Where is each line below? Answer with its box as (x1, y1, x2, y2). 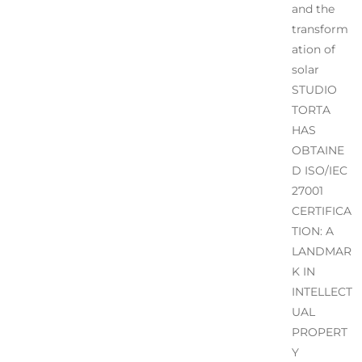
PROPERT (291, 324, 347, 339)
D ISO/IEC (291, 162, 347, 178)
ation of (291, 41, 335, 57)
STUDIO (291, 82, 337, 97)
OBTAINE (291, 142, 344, 158)
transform (291, 21, 348, 36)
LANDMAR (291, 243, 351, 259)
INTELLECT (291, 284, 352, 299)
